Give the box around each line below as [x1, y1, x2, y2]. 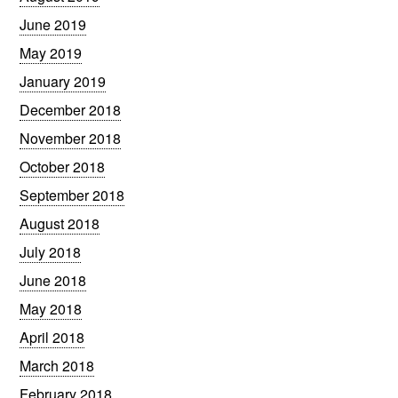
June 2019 [20, 13, 87, 35]
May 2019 [20, 42, 83, 63]
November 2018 [20, 127, 122, 148]
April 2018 [20, 326, 85, 347]
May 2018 [20, 298, 83, 319]
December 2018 [20, 99, 122, 120]
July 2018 [20, 241, 82, 262]
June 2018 [20, 269, 87, 291]
